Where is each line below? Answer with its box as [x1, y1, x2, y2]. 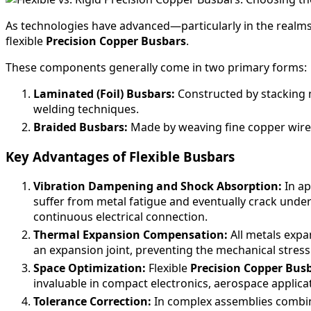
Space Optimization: [33, 260, 146, 276]
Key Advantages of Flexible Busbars [6, 148, 235, 166]
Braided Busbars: [33, 119, 128, 135]
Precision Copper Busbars [46, 33, 186, 49]
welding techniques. [33, 101, 139, 117]
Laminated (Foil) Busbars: [33, 86, 175, 102]
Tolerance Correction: [33, 293, 151, 309]
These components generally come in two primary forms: [6, 60, 307, 76]
